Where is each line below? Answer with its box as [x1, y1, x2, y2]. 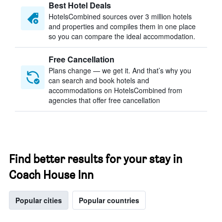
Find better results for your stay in [9, 152, 182, 166]
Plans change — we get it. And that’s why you [49, 65, 191, 75]
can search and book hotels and [49, 75, 149, 85]
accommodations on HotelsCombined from [49, 85, 182, 95]
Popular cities [15, 195, 62, 205]
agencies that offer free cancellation [49, 95, 160, 105]
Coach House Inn [9, 167, 94, 182]
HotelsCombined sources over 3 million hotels [49, 11, 192, 21]
